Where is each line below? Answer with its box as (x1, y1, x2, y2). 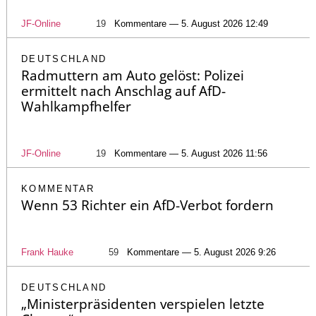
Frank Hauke (21, 246, 73, 257)
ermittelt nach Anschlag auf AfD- (21, 81, 226, 100)
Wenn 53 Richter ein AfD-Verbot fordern (21, 195, 274, 214)
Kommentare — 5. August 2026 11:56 (114, 147, 267, 159)
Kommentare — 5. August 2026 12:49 (114, 18, 268, 29)
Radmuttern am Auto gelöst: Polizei (21, 66, 244, 85)
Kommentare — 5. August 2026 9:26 (127, 246, 276, 257)
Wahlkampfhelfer (21, 97, 131, 116)
